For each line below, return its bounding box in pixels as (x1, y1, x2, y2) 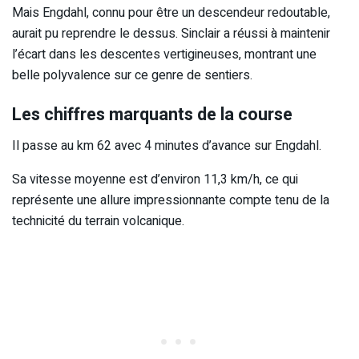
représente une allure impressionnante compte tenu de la (12, 191, 329, 211)
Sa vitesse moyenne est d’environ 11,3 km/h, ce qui (12, 170, 298, 190)
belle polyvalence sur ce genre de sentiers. (12, 65, 252, 85)
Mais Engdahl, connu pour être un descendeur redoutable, (12, 2, 330, 22)
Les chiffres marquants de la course (12, 102, 292, 128)
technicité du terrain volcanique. (12, 212, 184, 232)
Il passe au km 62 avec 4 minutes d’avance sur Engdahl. (12, 136, 321, 156)
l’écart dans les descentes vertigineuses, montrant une (12, 44, 317, 64)
